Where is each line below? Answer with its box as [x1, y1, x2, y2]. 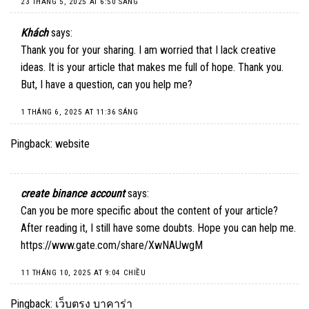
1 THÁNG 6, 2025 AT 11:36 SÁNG [21, 108, 139, 117]
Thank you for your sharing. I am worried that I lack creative [21, 43, 276, 57]
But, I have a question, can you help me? [21, 78, 192, 92]
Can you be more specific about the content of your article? [21, 203, 278, 217]
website [55, 137, 90, 150]
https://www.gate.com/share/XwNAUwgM [21, 238, 203, 252]
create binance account [21, 186, 125, 200]
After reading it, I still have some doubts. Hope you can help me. [21, 221, 296, 235]
